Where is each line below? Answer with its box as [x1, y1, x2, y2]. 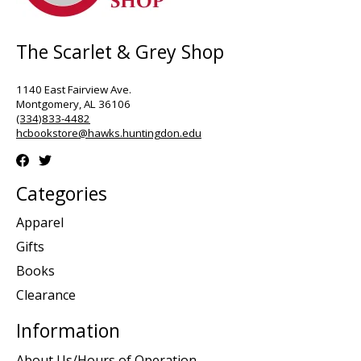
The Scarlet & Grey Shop [16, 39, 224, 65]
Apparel [16, 214, 64, 232]
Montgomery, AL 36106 [16, 96, 131, 111]
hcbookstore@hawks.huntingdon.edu [16, 125, 201, 140]
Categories [16, 180, 107, 206]
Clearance [16, 286, 76, 305]
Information [16, 317, 120, 344]
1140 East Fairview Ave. [16, 81, 131, 97]
